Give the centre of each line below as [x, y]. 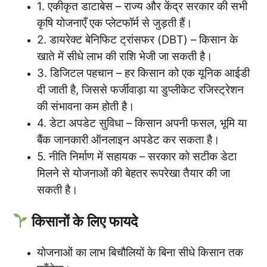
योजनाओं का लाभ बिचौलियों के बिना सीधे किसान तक [140, 252]
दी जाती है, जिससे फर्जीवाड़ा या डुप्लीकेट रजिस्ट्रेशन [140, 89]
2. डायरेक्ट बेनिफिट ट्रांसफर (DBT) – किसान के [137, 39]
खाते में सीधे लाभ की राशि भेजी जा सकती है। [125, 56]
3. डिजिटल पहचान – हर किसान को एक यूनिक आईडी [143, 73]
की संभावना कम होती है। [86, 106]
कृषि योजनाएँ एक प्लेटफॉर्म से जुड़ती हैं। [115, 23]
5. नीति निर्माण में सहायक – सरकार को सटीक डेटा [137, 156]
